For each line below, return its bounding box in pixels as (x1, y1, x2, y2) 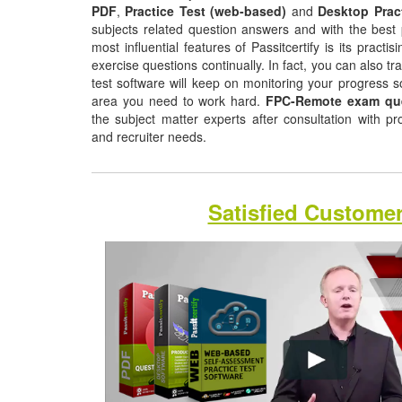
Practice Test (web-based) (125, 2, 287, 20)
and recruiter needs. (92, 127, 210, 145)
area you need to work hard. (92, 92, 266, 109)
